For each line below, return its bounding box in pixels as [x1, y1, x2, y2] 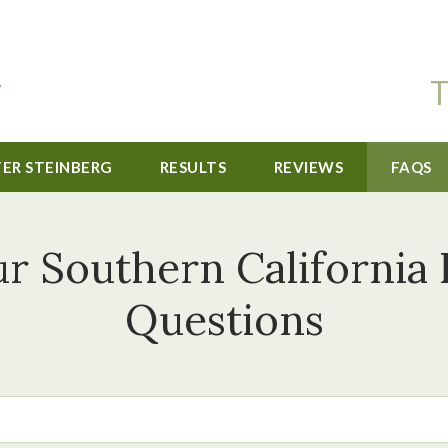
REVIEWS [273, 158, 344, 176]
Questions [124, 293, 324, 347]
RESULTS [159, 158, 227, 176]
